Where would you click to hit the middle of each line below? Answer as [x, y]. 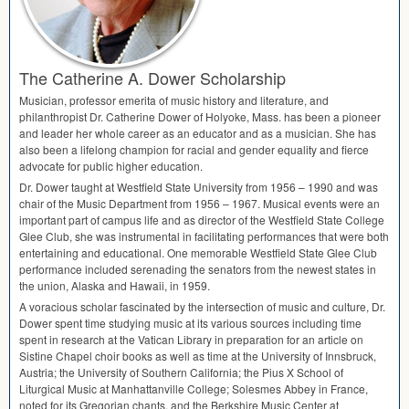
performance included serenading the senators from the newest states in [198, 269]
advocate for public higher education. [111, 166]
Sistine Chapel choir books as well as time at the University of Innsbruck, [198, 356]
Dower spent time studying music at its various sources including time [190, 323]
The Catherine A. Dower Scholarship [152, 78]
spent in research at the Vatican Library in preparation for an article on [191, 340]
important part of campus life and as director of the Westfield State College [202, 220]
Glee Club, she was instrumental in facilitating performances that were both [204, 236]
